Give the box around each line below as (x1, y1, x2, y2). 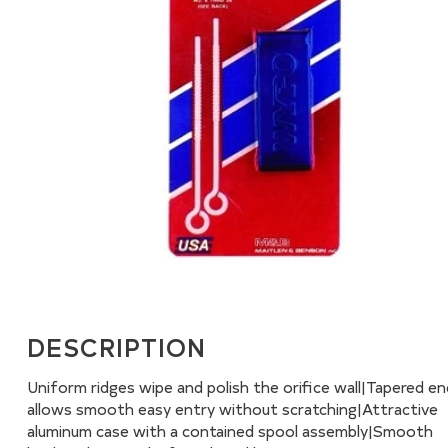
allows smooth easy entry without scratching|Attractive (26, 397, 438, 419)
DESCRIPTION (26, 329, 206, 363)
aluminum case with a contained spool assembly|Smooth (26, 419, 433, 441)
